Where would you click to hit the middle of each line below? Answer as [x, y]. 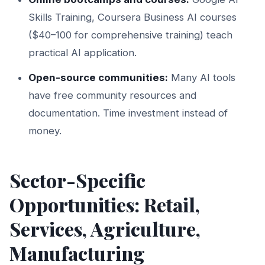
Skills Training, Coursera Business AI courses [132, 17]
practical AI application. [83, 52]
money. [45, 130]
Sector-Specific [77, 180]
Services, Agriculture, [105, 228]
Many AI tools [202, 77]
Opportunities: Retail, [105, 204]
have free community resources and [112, 95]
